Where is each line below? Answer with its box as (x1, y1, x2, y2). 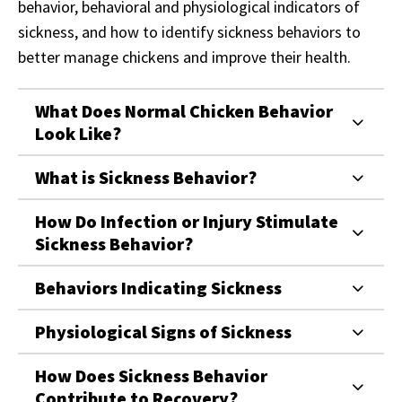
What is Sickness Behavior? (35, 166, 257, 189)
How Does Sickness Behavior (35, 364, 267, 388)
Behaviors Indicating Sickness (35, 276, 282, 300)
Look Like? (35, 122, 121, 145)
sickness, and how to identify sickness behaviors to (18, 22, 361, 43)
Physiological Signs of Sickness (35, 320, 292, 344)
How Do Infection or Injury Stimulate (35, 210, 338, 233)
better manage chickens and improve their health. (18, 47, 351, 68)
